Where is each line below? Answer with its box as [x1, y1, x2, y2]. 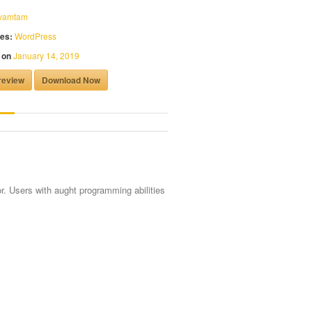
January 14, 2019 [13, 49, 79, 61]
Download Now [42, 74, 100, 86]
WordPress [15, 30, 56, 42]
